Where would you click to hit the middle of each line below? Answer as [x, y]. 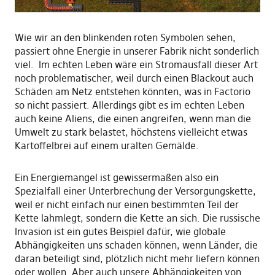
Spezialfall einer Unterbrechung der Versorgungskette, [135, 191]
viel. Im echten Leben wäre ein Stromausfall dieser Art [136, 64]
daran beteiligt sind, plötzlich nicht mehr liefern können [137, 258]
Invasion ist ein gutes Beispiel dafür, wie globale [120, 231]
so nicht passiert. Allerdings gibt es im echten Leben [129, 105]
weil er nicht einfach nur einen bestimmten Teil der [126, 204]
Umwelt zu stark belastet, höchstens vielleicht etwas [131, 132]
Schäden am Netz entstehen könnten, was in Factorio [132, 91]
